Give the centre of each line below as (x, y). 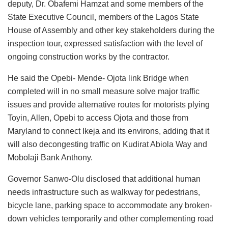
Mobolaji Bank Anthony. (50, 157)
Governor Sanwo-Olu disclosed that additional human (104, 179)
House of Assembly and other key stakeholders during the (111, 30)
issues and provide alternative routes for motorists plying (109, 104)
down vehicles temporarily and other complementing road (111, 218)
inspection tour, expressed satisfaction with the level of (105, 43)
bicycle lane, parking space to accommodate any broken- (110, 205)
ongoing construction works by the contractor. (89, 56)
